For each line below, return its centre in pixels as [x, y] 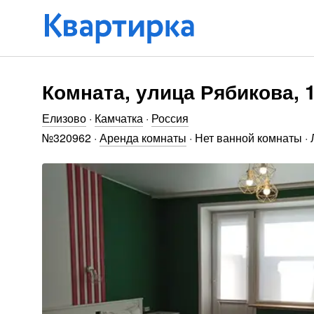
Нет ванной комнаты [248, 138]
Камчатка [119, 118]
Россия [170, 118]
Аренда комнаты [143, 138]
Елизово [64, 118]
